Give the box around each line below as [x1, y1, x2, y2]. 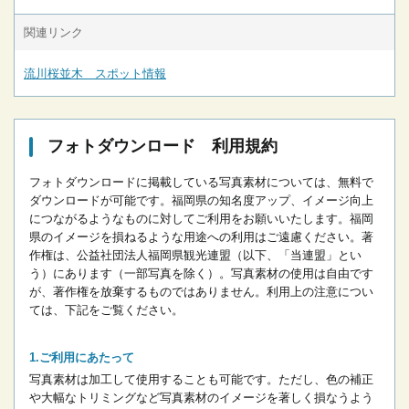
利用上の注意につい [267, 285, 373, 299]
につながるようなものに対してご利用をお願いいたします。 [29, 212, 350, 226]
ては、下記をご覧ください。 [29, 303, 184, 318]
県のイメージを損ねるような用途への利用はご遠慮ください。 [29, 230, 362, 245]
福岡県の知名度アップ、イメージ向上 [172, 194, 373, 208]
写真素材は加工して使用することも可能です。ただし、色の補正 [29, 372, 373, 387]
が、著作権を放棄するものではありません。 [29, 285, 267, 299]
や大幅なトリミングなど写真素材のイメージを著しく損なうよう [29, 391, 373, 405]
